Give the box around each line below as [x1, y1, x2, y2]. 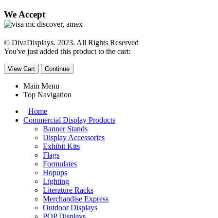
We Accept [4, 9, 45, 19]
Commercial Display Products [23, 116, 115, 124]
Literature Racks [43, 186, 93, 194]
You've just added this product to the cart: [4, 47, 130, 55]
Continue [45, 65, 70, 73]
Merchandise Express [43, 195, 109, 203]
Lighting [43, 177, 69, 185]
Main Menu [23, 82, 59, 90]
